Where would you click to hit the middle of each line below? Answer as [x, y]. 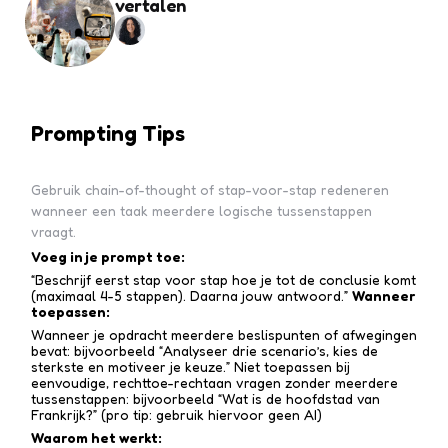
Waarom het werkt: [96, 437]
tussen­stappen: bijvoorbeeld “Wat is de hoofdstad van [205, 398]
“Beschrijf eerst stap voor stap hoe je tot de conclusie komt [223, 279]
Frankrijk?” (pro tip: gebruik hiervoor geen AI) [176, 414]
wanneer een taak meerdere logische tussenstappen [201, 210]
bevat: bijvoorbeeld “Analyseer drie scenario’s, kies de [204, 350]
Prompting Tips [107, 133]
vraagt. [53, 231]
